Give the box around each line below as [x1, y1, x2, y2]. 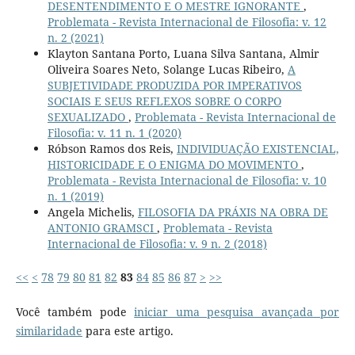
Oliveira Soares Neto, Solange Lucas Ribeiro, [47, 62, 288, 78]
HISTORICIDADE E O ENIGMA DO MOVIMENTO [47, 157, 301, 173]
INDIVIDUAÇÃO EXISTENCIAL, [176, 141, 339, 157]
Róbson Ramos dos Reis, [47, 141, 177, 157]
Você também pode [15, 304, 135, 320]
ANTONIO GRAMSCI [47, 220, 157, 236]
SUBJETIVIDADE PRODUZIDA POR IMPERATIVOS [47, 78, 302, 94]
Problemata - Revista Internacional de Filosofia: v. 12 [47, 14, 326, 30]
